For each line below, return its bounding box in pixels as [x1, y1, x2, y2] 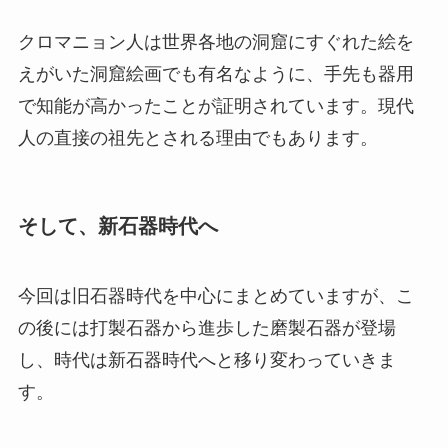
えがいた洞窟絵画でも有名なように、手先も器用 [17, 64, 414, 85]
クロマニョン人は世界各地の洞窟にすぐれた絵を [17, 32, 414, 53]
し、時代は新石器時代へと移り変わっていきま [17, 349, 396, 370]
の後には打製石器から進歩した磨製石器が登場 [17, 317, 396, 338]
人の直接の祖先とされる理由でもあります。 [17, 128, 378, 149]
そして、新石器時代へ [17, 215, 218, 238]
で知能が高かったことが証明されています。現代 [17, 96, 414, 117]
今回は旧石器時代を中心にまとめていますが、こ [17, 285, 414, 306]
